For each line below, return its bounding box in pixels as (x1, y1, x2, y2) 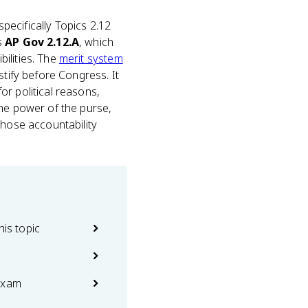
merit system (58, 51, 123, 66)
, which (79, 34, 114, 49)
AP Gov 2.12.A (5, 34, 80, 49)
